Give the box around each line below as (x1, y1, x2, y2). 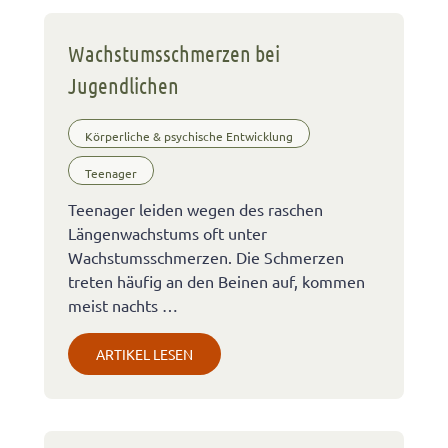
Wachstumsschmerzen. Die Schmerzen (68, 247, 344, 268)
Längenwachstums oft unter (68, 223, 267, 244)
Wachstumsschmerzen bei (68, 39, 280, 66)
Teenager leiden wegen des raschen (68, 199, 323, 220)
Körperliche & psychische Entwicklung (85, 127, 293, 144)
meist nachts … (68, 295, 178, 316)
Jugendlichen (68, 71, 179, 98)
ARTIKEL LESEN (96, 345, 193, 364)
